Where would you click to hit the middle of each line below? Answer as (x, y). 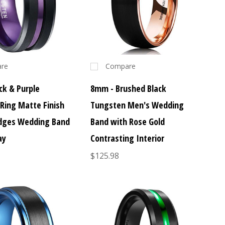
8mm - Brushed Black (128, 89)
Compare (120, 66)
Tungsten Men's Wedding (137, 105)
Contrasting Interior (127, 138)
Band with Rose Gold (127, 122)
